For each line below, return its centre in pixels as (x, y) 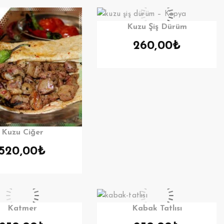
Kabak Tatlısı (157, 209)
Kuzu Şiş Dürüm (157, 27)
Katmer (22, 209)
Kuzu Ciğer (22, 133)
